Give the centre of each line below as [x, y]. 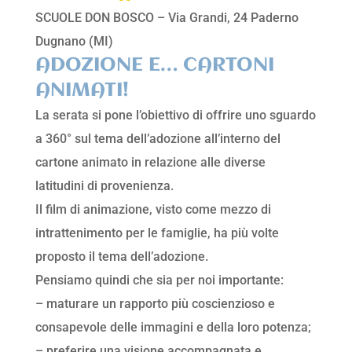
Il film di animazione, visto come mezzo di [153, 210]
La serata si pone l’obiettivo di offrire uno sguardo [175, 115]
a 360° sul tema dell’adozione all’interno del [158, 139]
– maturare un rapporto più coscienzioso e [155, 304]
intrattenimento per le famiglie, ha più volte [157, 233]
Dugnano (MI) [74, 42]
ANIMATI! [82, 91]
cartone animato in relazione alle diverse [150, 163]
